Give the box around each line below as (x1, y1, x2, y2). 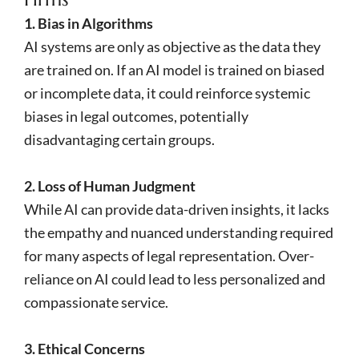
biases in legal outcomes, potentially (24, 107, 248, 125)
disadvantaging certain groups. (24, 130, 215, 148)
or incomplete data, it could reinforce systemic (24, 83, 310, 102)
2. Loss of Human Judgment (24, 176, 196, 195)
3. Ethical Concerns (24, 339, 145, 357)
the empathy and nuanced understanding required (24, 223, 333, 241)
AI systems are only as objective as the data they (24, 37, 321, 55)
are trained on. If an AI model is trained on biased (24, 60, 325, 79)
